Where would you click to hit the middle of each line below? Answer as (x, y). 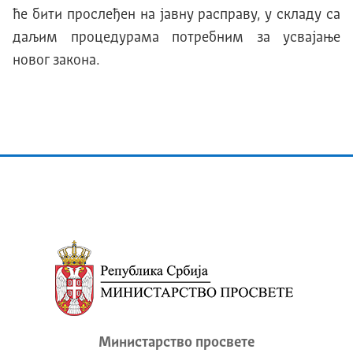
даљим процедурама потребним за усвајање (176, 38)
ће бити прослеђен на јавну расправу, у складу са (176, 15)
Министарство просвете (176, 343)
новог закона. (56, 61)
